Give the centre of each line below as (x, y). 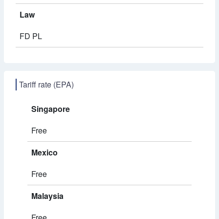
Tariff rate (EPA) (46, 84)
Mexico (44, 152)
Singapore (51, 109)
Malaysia (47, 196)
